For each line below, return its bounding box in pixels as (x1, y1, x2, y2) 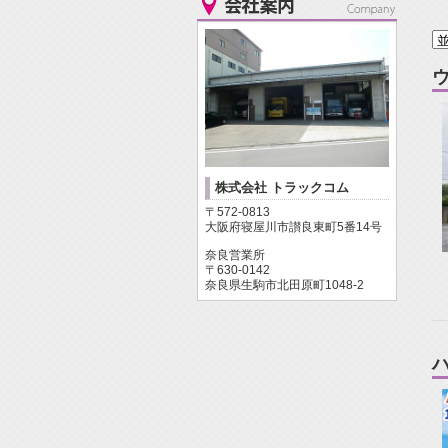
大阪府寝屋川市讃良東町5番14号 (205, 220, 382, 234)
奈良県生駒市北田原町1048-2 (205, 278, 364, 292)
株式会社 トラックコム (215, 180, 349, 196)
